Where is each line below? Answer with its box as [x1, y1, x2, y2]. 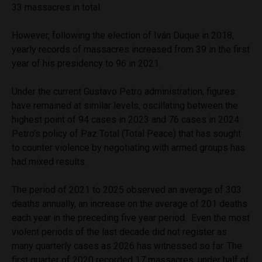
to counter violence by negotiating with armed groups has [12, 142, 245, 153]
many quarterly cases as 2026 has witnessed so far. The [12, 240, 242, 251]
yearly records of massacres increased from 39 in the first [12, 43, 250, 55]
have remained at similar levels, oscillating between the [12, 99, 238, 111]
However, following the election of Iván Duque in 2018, [12, 29, 234, 41]
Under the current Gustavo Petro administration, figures [12, 85, 235, 97]
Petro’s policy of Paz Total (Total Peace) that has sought [12, 127, 241, 139]
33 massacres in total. [12, 1, 104, 13]
